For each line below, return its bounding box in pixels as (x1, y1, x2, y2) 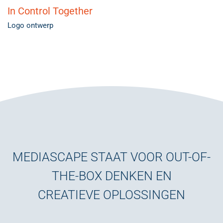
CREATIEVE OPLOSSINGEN (38, 188, 185, 203)
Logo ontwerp (7, 20, 53, 30)
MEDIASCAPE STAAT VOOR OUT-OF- (12, 150, 211, 165)
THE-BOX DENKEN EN (51, 169, 172, 184)
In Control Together (7, 4, 93, 17)
